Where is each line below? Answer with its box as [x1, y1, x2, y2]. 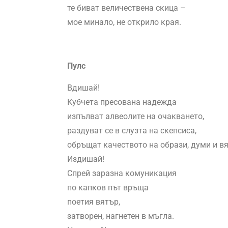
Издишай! [67, 154, 104, 164]
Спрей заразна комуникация [67, 168, 177, 179]
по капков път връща [67, 183, 149, 193]
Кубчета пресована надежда [67, 97, 177, 107]
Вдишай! [67, 83, 100, 93]
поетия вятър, [67, 197, 120, 207]
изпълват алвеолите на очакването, [67, 111, 204, 122]
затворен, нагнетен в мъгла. [67, 211, 174, 221]
